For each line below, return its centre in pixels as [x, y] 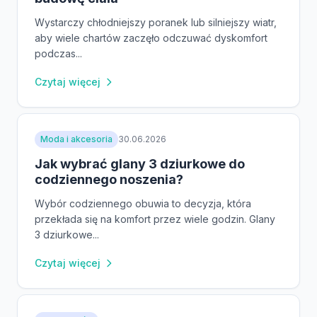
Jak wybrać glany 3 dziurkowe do [140, 163]
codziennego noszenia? [109, 179]
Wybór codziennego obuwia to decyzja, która [143, 203]
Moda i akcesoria [76, 139]
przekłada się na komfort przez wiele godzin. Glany [155, 219]
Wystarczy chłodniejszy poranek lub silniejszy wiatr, [156, 22]
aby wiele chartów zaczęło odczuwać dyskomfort [151, 38]
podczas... [58, 53]
